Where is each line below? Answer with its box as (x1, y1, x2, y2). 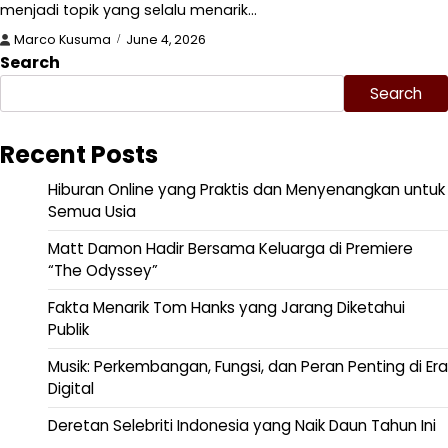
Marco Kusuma (14, 30, 111, 48)
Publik (48, 318, 89, 340)
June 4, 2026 (126, 30, 206, 48)
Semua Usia (48, 200, 136, 222)
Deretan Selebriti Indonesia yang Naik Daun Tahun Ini (48, 414, 436, 436)
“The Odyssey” (48, 259, 158, 281)
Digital (48, 377, 94, 399)
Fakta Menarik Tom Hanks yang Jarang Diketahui (48, 296, 405, 318)
